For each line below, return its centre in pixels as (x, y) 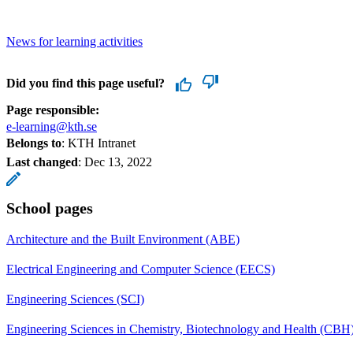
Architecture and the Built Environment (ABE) (123, 239)
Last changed (42, 162)
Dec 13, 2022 (118, 162)
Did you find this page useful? (85, 83)
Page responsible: (53, 110)
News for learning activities (74, 41)
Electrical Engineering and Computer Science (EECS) (141, 269)
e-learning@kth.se (52, 126)
